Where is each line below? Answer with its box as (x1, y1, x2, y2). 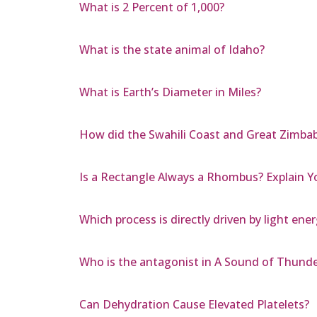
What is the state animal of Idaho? (79, 42, 265, 58)
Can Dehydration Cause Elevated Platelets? (79, 296, 309, 313)
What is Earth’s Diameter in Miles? (79, 84, 261, 100)
